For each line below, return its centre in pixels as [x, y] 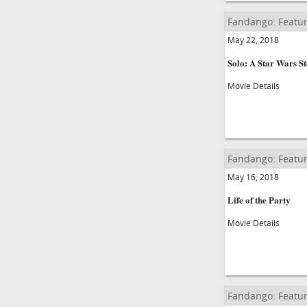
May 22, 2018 [253, 40]
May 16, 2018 [253, 177]
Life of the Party [259, 200]
